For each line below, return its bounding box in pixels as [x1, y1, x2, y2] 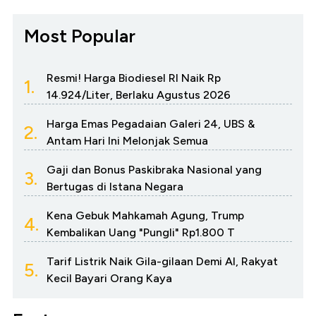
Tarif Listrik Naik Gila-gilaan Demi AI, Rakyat [47, 255, 278, 269]
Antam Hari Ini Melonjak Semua [47, 134, 208, 148]
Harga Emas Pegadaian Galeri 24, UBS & [47, 117, 255, 131]
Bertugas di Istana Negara [47, 180, 183, 194]
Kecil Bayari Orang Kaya [47, 272, 172, 286]
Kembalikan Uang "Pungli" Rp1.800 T [47, 226, 235, 240]
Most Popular [24, 25, 135, 48]
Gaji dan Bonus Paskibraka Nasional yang [47, 163, 262, 177]
